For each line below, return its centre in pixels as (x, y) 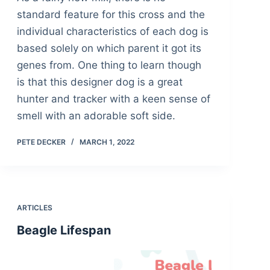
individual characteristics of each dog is (112, 32)
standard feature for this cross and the (111, 15)
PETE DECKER (41, 142)
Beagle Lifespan (64, 231)
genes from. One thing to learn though (109, 65)
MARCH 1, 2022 (107, 142)
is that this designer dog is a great (99, 82)
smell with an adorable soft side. (96, 116)
